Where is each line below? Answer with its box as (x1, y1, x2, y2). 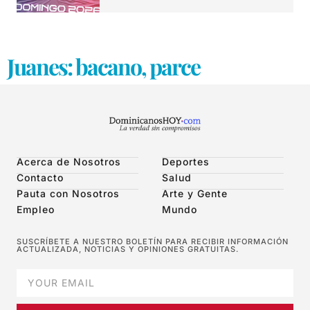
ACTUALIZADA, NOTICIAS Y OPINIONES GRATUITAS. (17, 244, 239, 254)
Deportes (162, 155, 210, 167)
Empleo (17, 203, 55, 215)
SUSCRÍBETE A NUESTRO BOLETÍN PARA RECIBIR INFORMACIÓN (17, 236, 289, 246)
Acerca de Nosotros (17, 155, 121, 167)
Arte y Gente (162, 187, 228, 199)
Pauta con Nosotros (17, 187, 120, 199)
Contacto (17, 171, 64, 183)
